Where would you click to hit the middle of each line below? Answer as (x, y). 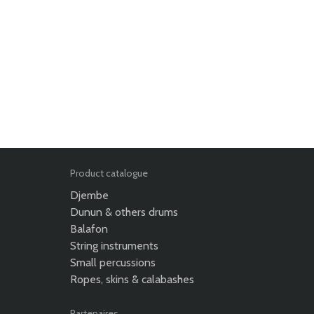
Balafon (89, 229)
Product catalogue (109, 173)
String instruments (114, 246)
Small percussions (113, 263)
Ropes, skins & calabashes (132, 280)
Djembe (89, 196)
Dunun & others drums (124, 212)
